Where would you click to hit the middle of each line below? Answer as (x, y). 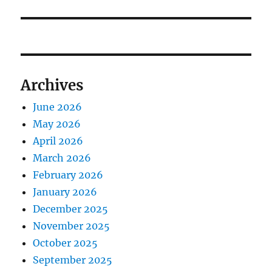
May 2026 (57, 124)
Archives (52, 86)
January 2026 (65, 192)
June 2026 (58, 107)
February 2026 (68, 175)
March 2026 (62, 158)
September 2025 (73, 260)
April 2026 (58, 141)
